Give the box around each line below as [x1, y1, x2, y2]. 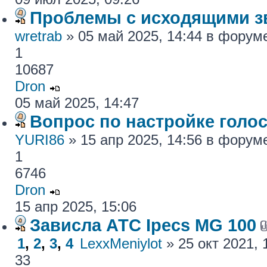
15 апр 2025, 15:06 [15, 198, 136, 215]
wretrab [15, 28, 62, 44]
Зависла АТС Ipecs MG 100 [30, 215, 256, 235]
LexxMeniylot [80, 235, 162, 252]
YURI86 [15, 132, 64, 148]
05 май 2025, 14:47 [15, 95, 139, 111]
